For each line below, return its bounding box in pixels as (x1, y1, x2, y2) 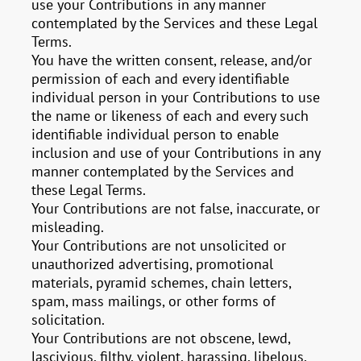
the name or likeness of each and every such (31, 106, 309, 125)
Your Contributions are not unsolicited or (31, 236, 287, 255)
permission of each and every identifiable (31, 69, 290, 88)
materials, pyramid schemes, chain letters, (31, 273, 292, 292)
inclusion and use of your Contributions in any (31, 143, 321, 162)
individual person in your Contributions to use (31, 88, 321, 106)
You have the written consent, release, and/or (31, 51, 313, 69)
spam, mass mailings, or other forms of (31, 292, 276, 310)
